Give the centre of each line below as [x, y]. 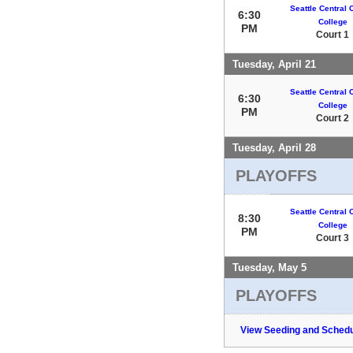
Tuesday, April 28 [274, 147]
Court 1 [333, 34]
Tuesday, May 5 [269, 267]
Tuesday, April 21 [274, 64]
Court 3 [333, 238]
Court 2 [333, 118]
